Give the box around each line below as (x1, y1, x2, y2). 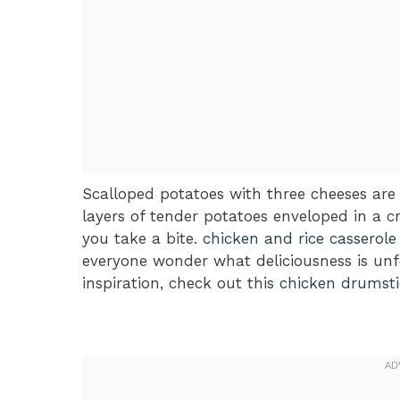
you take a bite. (82, 229, 203, 247)
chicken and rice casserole (203, 229, 396, 247)
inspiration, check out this (82, 273, 279, 292)
